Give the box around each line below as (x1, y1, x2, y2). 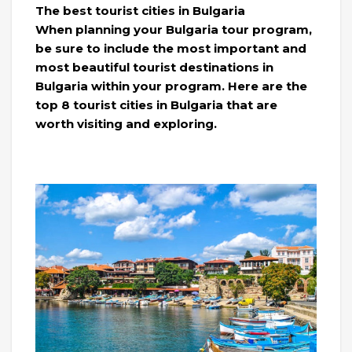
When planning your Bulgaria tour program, (35, 22, 312, 38)
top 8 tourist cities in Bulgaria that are (35, 97, 277, 113)
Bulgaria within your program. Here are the (35, 79, 307, 94)
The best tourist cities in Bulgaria (35, 3, 245, 19)
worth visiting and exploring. (35, 116, 217, 132)
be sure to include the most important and (35, 41, 306, 57)
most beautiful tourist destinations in (35, 60, 273, 75)
